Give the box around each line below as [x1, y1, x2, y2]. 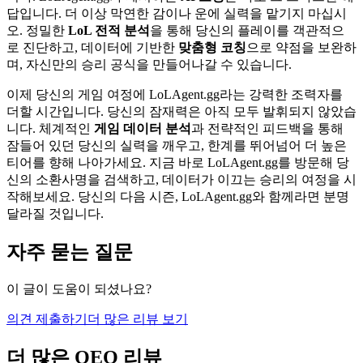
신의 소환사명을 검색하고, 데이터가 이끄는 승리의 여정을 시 [6, 173, 357, 187]
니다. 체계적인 [6, 122, 94, 136]
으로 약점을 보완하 [246, 41, 357, 55]
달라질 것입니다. [6, 207, 104, 221]
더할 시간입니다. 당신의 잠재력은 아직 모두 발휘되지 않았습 [6, 105, 357, 119]
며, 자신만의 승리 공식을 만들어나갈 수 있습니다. [6, 58, 292, 72]
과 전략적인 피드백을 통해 [191, 122, 344, 136]
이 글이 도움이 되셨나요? [6, 282, 152, 297]
